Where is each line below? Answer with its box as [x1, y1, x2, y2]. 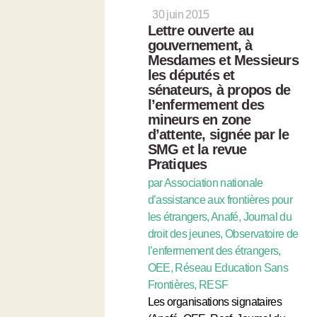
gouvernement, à [147, 37, 253, 53]
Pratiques [147, 156, 207, 172]
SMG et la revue [147, 141, 247, 157]
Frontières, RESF [147, 278, 229, 291]
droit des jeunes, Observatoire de [147, 227, 299, 240]
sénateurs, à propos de [147, 81, 291, 98]
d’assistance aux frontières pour [147, 193, 293, 206]
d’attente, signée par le [147, 126, 289, 142]
